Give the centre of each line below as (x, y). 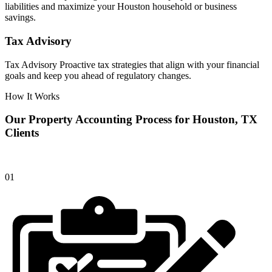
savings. (20, 18)
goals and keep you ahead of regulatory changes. (98, 75)
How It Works (32, 96)
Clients (22, 133)
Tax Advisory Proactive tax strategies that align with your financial (132, 64)
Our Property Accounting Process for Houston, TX (131, 120)
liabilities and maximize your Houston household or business (121, 7)
